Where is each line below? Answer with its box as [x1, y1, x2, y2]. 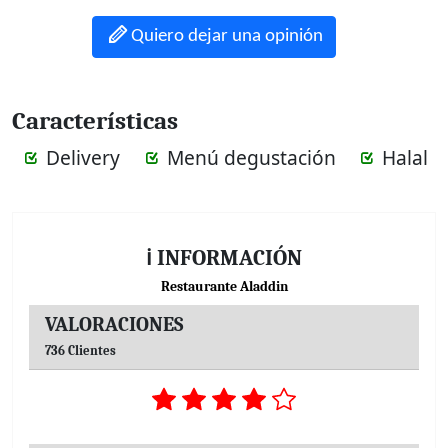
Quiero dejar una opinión [131, 27, 324, 46]
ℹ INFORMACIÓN [146, 245, 302, 270]
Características [12, 106, 178, 135]
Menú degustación [166, 144, 336, 171]
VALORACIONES [45, 313, 183, 336]
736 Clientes [45, 343, 116, 358]
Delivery [46, 144, 121, 171]
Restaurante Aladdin [160, 278, 288, 295]
